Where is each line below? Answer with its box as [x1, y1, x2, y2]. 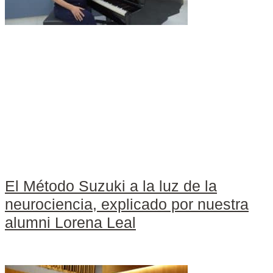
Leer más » [5, 248, 71, 264]
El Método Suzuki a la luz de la [5, 177, 217, 195]
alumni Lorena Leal [5, 214, 136, 232]
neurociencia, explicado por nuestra [5, 196, 249, 213]
